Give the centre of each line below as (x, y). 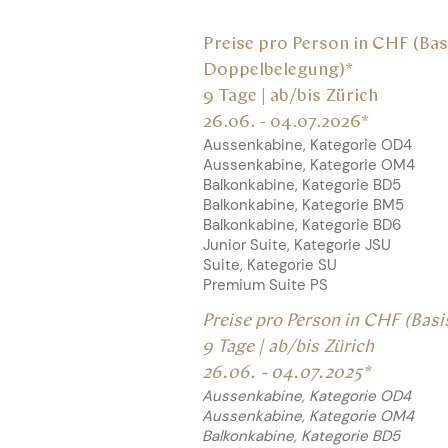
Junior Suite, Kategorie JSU (297, 245)
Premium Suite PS (265, 285)
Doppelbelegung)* (278, 70)
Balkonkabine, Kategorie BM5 (303, 205)
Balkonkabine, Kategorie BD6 (302, 225)
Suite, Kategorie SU (270, 265)
